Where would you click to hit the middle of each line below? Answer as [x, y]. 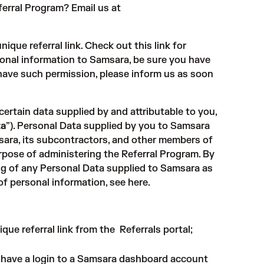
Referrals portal [155, 230]
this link [152, 46]
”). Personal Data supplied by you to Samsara [108, 126]
